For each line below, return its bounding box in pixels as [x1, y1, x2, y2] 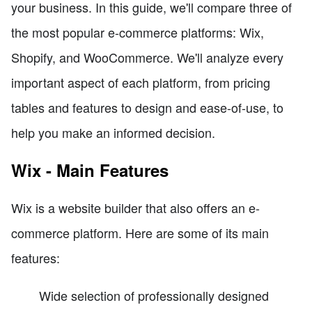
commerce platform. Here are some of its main [11, 223, 269, 242]
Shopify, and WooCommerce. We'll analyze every [11, 47, 283, 66]
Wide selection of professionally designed [39, 286, 269, 304]
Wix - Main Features [11, 157, 169, 182]
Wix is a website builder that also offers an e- [11, 198, 260, 217]
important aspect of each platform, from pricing [11, 72, 270, 91]
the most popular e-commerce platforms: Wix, [11, 22, 264, 41]
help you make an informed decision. [11, 123, 215, 141]
